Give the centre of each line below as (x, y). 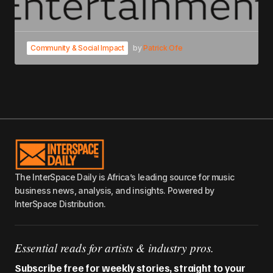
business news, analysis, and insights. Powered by (115, 190)
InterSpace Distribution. (60, 204)
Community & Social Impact (77, 48)
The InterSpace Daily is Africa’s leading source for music (125, 177)
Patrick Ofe (163, 48)
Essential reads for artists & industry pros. (114, 247)
